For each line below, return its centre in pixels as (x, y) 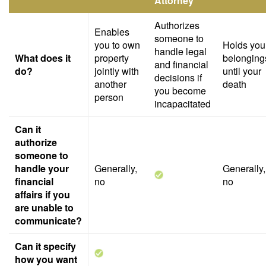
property (112, 58)
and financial (181, 64)
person (109, 97)
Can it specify (45, 246)
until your (242, 71)
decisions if (178, 77)
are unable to (44, 208)
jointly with (117, 71)
